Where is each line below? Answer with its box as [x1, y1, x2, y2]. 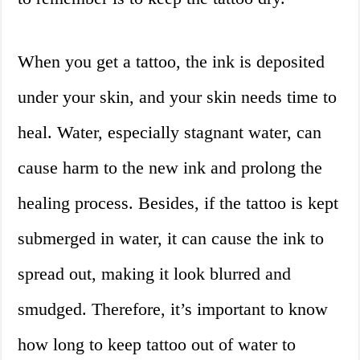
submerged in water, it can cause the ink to [18, 228, 325, 249]
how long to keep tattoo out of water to [18, 334, 297, 355]
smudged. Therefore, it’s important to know [18, 299, 329, 320]
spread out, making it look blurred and [18, 264, 292, 284]
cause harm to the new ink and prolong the [18, 157, 323, 178]
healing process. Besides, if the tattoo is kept [18, 193, 339, 214]
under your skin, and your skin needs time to [18, 87, 337, 108]
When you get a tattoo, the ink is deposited [18, 51, 325, 72]
